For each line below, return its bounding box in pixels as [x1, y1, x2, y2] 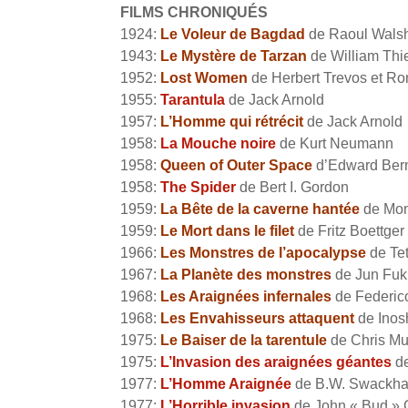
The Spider [160, 179, 236, 196]
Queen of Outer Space [160, 158, 312, 174]
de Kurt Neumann [276, 136, 393, 152]
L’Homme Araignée [160, 376, 291, 393]
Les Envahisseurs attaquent [160, 311, 354, 327]
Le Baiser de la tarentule [160, 332, 327, 349]
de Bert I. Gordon [236, 179, 349, 196]
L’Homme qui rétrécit [160, 114, 303, 130]
